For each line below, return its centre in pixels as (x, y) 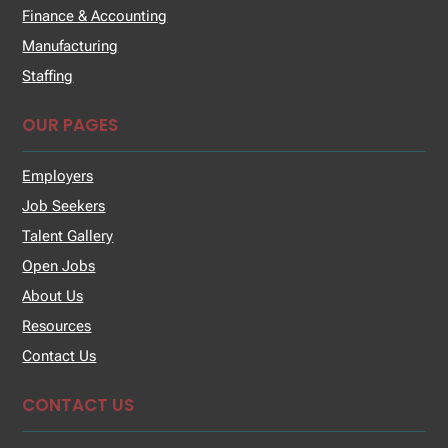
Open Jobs (59, 265)
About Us (53, 295)
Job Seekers (64, 205)
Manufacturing (70, 45)
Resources (57, 325)
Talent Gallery (68, 235)
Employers (58, 175)
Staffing (48, 75)
